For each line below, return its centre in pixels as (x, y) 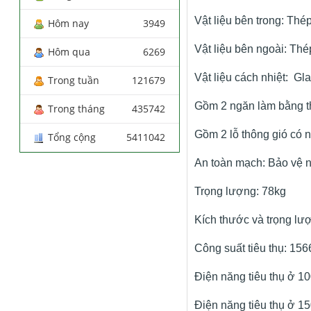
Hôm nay (69, 23)
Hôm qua (69, 51)
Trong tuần (74, 80)
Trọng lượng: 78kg (240, 191)
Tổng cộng (72, 137)
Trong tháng (77, 108)
